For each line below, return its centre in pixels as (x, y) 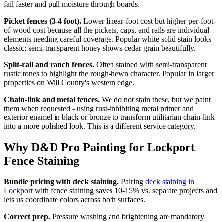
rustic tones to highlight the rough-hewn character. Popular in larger (109, 73)
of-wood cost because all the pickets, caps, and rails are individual (107, 30)
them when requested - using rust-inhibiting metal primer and (99, 108)
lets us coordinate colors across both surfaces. (75, 199)
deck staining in (170, 181)
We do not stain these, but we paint (155, 99)
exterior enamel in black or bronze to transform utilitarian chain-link (109, 117)
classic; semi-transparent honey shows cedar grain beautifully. (100, 48)
